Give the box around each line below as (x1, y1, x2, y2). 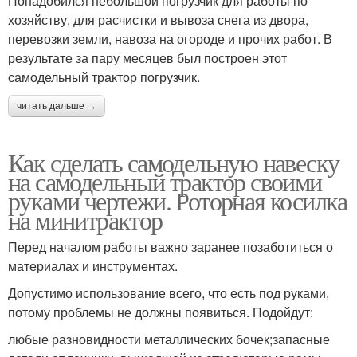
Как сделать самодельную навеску (8, 145, 339, 180)
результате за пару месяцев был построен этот (8, 49, 287, 68)
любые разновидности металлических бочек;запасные (8, 330, 330, 349)
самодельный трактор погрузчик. (8, 68, 200, 87)
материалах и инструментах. (8, 257, 178, 276)
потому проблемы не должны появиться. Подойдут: (8, 303, 313, 322)
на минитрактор (8, 202, 163, 237)
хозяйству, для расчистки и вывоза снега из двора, (8, 10, 308, 29)
